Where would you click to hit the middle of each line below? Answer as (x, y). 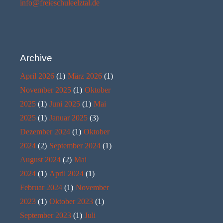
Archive (36, 58)
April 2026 (37, 76)
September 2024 (75, 145)
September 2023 (46, 215)
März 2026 (85, 76)
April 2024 (66, 173)
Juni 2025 (65, 104)
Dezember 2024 (45, 131)
